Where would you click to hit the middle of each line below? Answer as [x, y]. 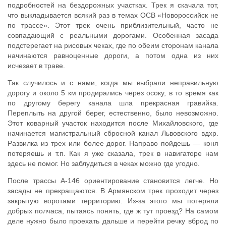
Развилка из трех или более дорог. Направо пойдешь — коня [113, 144]
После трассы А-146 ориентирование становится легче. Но [113, 181]
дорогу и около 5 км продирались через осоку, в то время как [113, 93]
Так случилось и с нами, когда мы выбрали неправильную [113, 83]
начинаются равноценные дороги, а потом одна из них [113, 56]
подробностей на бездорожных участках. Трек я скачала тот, [113, 5]
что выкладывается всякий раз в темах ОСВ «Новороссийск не [113, 15]
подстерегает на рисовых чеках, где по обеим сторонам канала [113, 46]
